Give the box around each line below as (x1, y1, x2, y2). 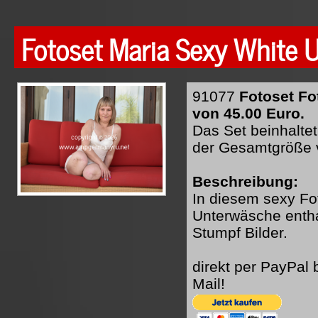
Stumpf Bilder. (192, 224, 287, 241)
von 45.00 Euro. (192, 105, 305, 121)
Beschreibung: (192, 173, 298, 190)
